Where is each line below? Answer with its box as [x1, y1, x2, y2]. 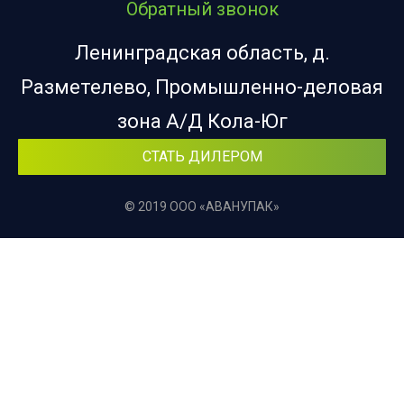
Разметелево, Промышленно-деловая [21, 76, 383, 99]
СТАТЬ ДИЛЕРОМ [142, 148, 262, 166]
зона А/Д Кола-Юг [116, 110, 288, 133]
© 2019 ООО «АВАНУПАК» [124, 199, 280, 215]
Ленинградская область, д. [74, 41, 330, 65]
